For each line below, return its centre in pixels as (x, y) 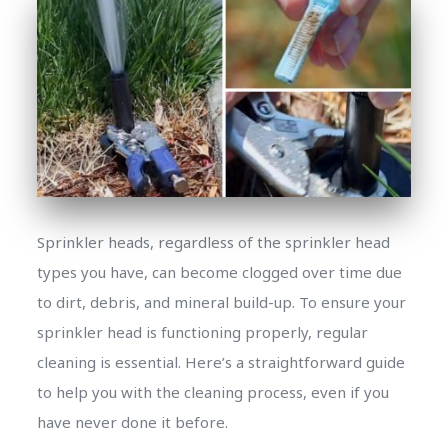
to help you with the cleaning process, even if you (212, 391)
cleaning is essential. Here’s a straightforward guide (220, 361)
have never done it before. (132, 421)
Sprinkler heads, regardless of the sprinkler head (213, 241)
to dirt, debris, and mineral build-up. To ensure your (221, 301)
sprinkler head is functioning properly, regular (202, 331)
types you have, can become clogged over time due (219, 271)
